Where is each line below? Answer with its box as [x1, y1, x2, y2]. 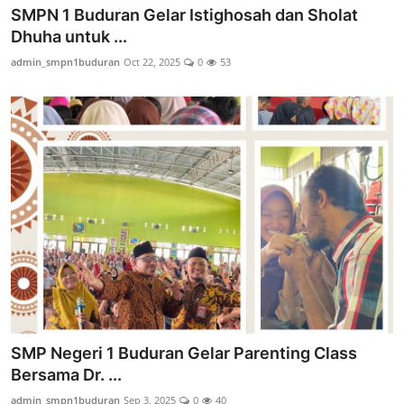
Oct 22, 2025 [124, 55, 180, 69]
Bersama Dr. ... [11, 364, 122, 384]
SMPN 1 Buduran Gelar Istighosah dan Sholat [11, 5, 358, 25]
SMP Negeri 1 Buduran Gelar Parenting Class [11, 343, 357, 363]
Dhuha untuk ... [11, 27, 127, 47]
